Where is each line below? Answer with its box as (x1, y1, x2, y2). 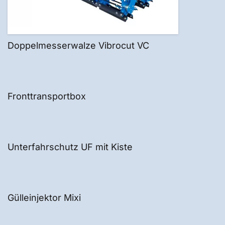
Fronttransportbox (8, 91, 86, 101)
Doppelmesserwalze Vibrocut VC (8, 40, 149, 51)
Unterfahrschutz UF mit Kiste (8, 142, 133, 152)
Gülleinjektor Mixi (8, 192, 81, 203)
